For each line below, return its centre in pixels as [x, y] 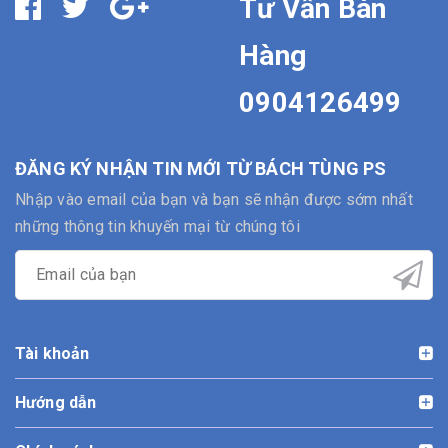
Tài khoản [52, 353]
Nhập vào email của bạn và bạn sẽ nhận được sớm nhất [214, 199]
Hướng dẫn [56, 402]
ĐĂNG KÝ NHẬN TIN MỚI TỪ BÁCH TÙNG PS [201, 168]
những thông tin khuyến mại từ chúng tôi [157, 226]
